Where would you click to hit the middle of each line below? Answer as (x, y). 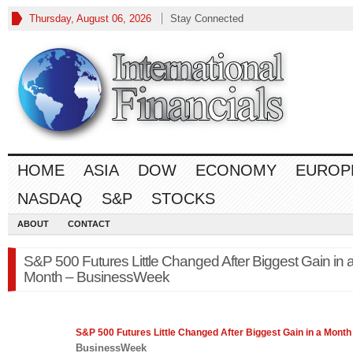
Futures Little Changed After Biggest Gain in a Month (233, 332)
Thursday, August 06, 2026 (90, 19)
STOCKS (183, 199)
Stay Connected (207, 19)
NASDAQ (50, 199)
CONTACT (89, 224)
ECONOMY (236, 170)
